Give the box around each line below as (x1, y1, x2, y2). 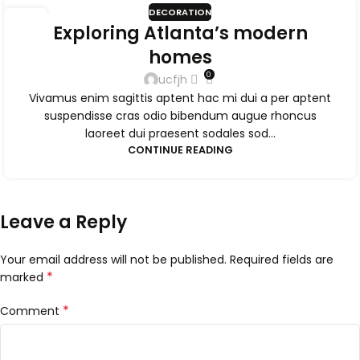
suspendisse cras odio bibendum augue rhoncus (43, 107, 317, 124)
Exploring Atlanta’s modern (52, 20, 308, 46)
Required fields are (230, 251, 333, 268)
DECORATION (149, 6, 211, 19)
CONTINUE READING (127, 142, 233, 157)
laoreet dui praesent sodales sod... (84, 125, 276, 141)
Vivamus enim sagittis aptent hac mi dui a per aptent (29, 89, 331, 106)
